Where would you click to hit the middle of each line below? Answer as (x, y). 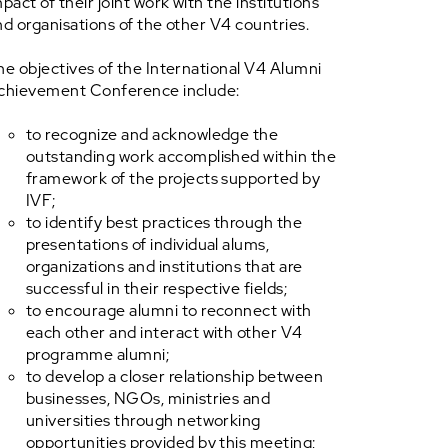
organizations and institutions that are (164, 266)
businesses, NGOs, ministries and (148, 398)
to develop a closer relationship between (175, 376)
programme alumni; (98, 354)
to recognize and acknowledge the (152, 134)
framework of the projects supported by (173, 178)
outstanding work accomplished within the (181, 156)
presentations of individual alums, (148, 244)
